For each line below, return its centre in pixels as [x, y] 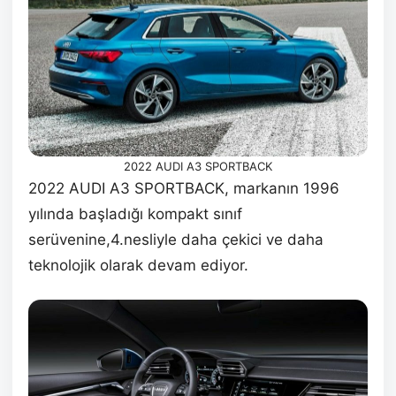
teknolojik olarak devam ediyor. [138, 266]
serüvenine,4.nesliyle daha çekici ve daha [176, 240]
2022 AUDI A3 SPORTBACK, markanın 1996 [184, 189]
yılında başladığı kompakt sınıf [135, 214]
